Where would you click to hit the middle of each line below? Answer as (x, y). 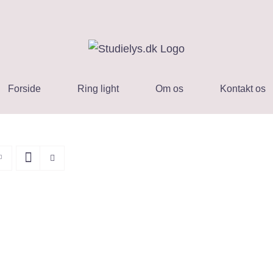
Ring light (98, 89)
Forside (24, 89)
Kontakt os (243, 89)
